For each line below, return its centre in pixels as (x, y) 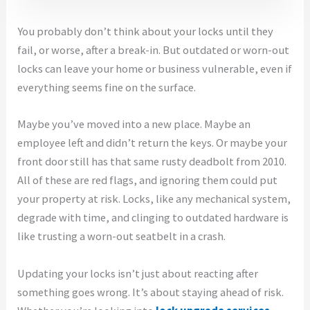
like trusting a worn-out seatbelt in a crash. (122, 237)
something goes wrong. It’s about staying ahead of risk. (151, 292)
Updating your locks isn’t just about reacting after (138, 273)
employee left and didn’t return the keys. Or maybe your (153, 143)
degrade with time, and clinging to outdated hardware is (153, 218)
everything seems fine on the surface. (107, 88)
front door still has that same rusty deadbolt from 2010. (152, 162)
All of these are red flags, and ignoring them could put (148, 181)
